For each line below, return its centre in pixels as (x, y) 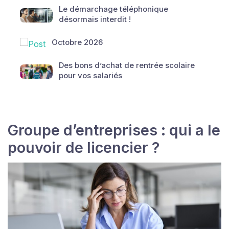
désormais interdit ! (95, 19)
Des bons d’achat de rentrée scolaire (127, 65)
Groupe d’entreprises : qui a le (114, 130)
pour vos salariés (90, 75)
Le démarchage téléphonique (113, 9)
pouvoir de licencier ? (84, 147)
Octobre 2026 (77, 42)
